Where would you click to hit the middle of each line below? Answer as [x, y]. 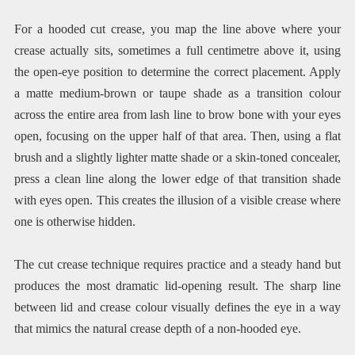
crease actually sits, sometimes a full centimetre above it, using [177, 51]
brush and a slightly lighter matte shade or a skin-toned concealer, [177, 158]
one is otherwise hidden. [74, 222]
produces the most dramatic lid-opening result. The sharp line [177, 286]
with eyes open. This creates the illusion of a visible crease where [177, 200]
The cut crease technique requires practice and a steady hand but [177, 265]
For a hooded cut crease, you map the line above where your [177, 29]
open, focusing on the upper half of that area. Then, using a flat [177, 136]
